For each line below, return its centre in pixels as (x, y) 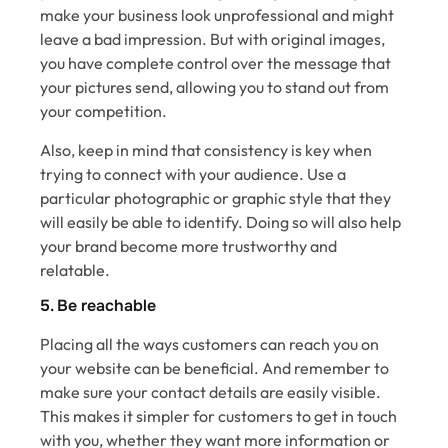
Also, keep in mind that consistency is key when (206, 149)
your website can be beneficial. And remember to (214, 367)
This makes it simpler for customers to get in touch (218, 415)
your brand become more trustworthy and (188, 245)
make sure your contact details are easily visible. (210, 391)
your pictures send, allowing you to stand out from (214, 87)
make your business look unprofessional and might (217, 15)
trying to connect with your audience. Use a (193, 173)
